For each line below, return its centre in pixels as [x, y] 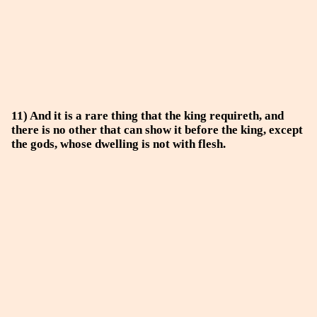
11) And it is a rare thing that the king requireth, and [148, 116]
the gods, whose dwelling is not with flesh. [119, 144]
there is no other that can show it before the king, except [157, 130]
